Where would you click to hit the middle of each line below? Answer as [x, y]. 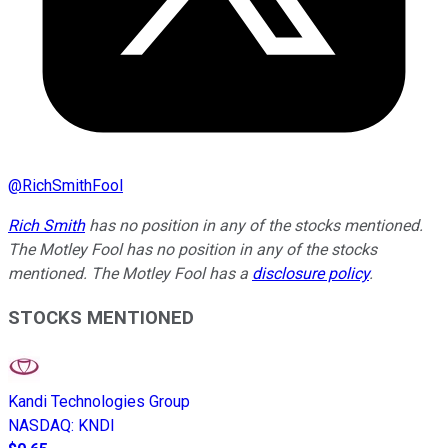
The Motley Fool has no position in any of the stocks [192, 249]
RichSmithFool [72, 185]
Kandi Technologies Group [99, 402]
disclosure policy [310, 273]
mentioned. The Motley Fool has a [130, 273]
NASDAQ [39, 426]
